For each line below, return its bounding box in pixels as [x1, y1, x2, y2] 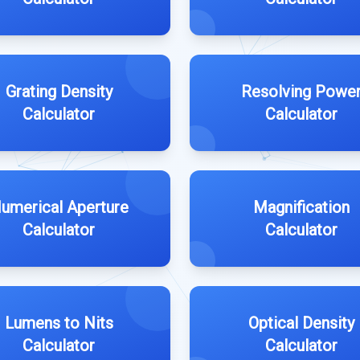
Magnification [253, 198, 350, 217]
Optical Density [248, 313, 354, 333]
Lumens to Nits [4, 313, 113, 333]
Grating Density [5, 82, 112, 101]
